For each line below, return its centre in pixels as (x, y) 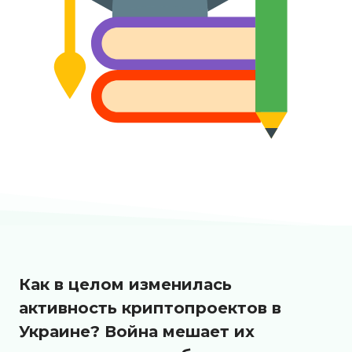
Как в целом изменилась (125, 285)
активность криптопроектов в (150, 308)
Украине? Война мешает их (137, 332)
